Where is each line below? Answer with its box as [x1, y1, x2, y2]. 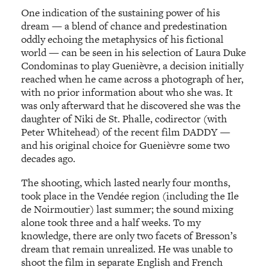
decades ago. [21, 151, 76, 166]
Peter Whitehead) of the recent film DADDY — [21, 125, 231, 140]
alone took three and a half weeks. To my [21, 215, 201, 230]
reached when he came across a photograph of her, [21, 72, 244, 87]
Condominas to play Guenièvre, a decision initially [21, 58, 244, 74]
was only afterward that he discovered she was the [21, 98, 241, 113]
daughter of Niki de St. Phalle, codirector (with [21, 111, 228, 127]
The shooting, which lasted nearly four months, [21, 175, 231, 190]
